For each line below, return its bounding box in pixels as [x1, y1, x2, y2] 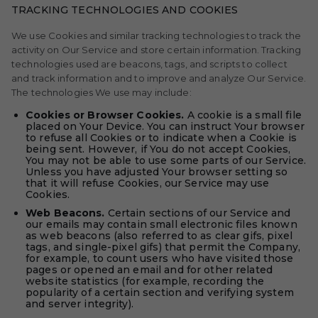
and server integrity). [26, 297, 133, 310]
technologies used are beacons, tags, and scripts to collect [11, 58, 287, 70]
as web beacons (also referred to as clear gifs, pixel [26, 229, 292, 242]
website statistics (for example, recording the [26, 275, 264, 287]
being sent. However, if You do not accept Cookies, [26, 143, 291, 155]
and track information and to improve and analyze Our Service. [11, 72, 306, 84]
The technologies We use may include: [11, 87, 192, 98]
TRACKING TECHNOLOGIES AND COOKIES [11, 4, 238, 16]
